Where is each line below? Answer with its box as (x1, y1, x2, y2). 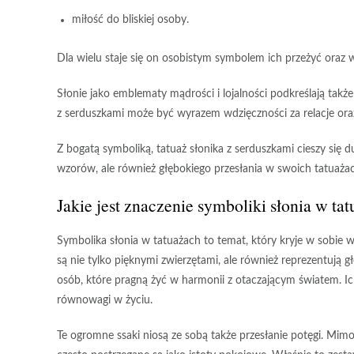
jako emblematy (87, 88, 170, 100)
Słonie (57, 88, 87, 100)
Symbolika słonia (57, 235, 138, 247)
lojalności (223, 88, 267, 100)
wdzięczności (224, 108, 287, 119)
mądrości (170, 88, 214, 100)
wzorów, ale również (57, 164, 159, 175)
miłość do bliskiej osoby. (72, 14, 189, 25)
